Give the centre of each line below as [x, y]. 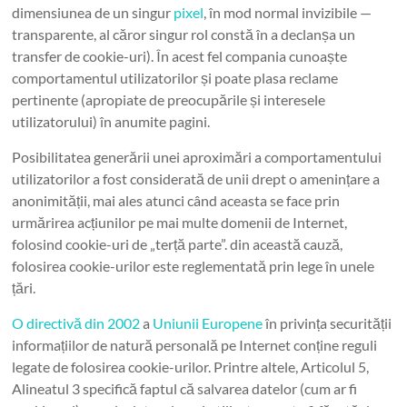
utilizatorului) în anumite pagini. [111, 121]
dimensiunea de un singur [93, 12]
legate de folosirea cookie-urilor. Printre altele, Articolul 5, [191, 367]
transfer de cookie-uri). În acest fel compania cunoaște [180, 56]
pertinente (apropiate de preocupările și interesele [169, 99]
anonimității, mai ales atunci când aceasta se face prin [176, 200]
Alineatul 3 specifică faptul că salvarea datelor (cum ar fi [185, 388]
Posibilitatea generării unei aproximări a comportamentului [197, 157]
